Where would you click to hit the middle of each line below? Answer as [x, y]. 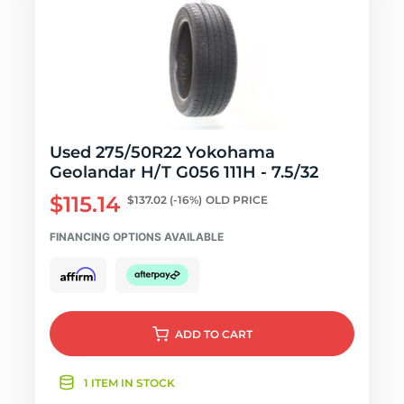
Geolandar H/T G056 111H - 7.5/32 [184, 172]
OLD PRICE [237, 200]
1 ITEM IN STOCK [129, 383]
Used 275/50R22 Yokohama [162, 152]
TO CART [228, 334]
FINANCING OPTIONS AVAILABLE [137, 237]
